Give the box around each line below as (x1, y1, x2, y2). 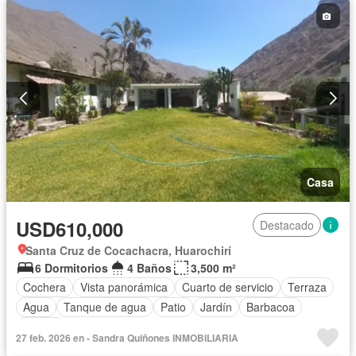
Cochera (23, 279, 66, 296)
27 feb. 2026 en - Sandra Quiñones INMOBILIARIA (16, 330, 238, 345)
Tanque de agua (64, 299, 146, 315)
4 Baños (127, 259, 172, 276)
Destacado (260, 216, 314, 233)
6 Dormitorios (35, 259, 108, 276)
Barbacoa (246, 299, 295, 315)
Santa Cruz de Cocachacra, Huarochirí (25, 242, 231, 258)
